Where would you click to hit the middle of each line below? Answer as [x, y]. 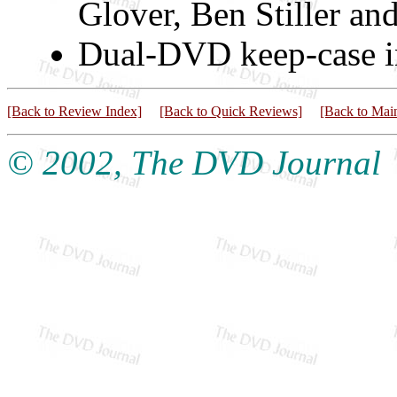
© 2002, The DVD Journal [194, 162]
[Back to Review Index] [74, 111]
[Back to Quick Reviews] [231, 111]
